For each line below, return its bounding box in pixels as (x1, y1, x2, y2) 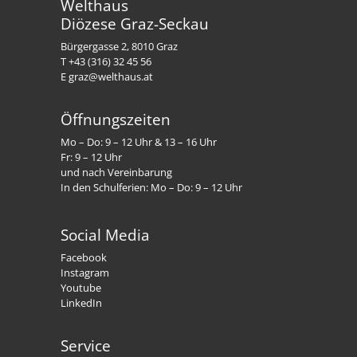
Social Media (61, 224, 151, 246)
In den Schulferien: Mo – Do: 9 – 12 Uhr (61, 179, 243, 194)
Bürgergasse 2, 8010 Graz (61, 38, 178, 53)
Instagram (61, 265, 110, 280)
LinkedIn (61, 296, 103, 311)
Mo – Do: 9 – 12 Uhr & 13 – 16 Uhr (61, 134, 218, 149)
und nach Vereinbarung (61, 164, 173, 179)
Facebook (61, 250, 108, 265)
